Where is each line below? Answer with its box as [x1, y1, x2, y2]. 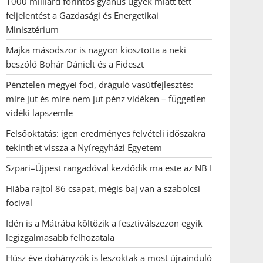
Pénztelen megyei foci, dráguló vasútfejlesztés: [6, 79, 193, 90]
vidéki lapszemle [6, 107, 73, 119]
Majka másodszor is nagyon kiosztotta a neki [6, 44, 186, 56]
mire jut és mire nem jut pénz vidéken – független [6, 93, 206, 104]
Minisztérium [6, 23, 59, 35]
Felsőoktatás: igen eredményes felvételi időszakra [6, 127, 205, 139]
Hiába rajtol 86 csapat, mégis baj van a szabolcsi [6, 183, 200, 194]
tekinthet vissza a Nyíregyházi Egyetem [6, 141, 162, 153]
